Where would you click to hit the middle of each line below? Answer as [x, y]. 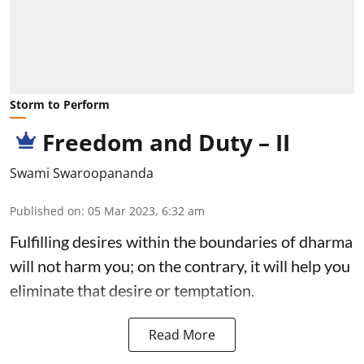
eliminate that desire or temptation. [132, 290]
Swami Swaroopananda [82, 173]
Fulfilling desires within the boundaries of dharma [181, 242]
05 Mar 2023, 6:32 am [146, 211]
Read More [182, 335]
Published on [45, 211]
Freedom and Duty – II [166, 143]
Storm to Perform [60, 105]
